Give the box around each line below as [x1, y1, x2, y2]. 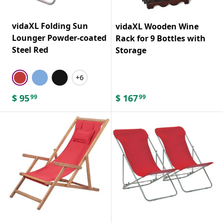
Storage [115, 44, 146, 56]
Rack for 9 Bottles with [115, 32, 206, 44]
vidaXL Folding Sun [12, 20, 88, 31]
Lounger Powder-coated [12, 32, 107, 43]
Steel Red [12, 44, 48, 55]
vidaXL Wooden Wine [115, 20, 199, 32]
